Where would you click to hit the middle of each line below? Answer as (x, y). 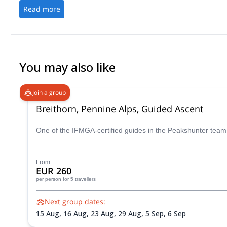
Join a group (49, 92)
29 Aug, (132, 214)
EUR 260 (54, 171)
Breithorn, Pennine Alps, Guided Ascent (120, 109)
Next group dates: (75, 201)
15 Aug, (50, 214)
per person (49, 179)
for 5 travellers (79, 179)
